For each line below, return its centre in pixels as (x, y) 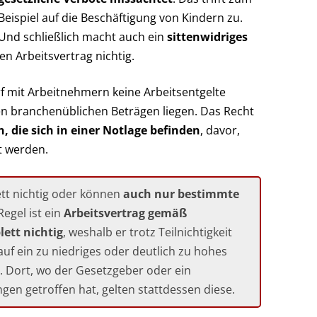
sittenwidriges (207, 36)
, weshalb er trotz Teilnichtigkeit (148, 232)
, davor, (220, 130)
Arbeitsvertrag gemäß (125, 213)
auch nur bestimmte (181, 194)
